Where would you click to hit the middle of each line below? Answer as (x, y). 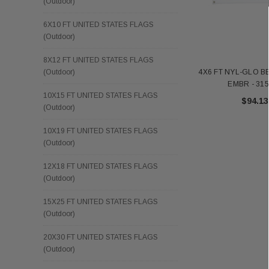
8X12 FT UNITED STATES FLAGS (98, 60)
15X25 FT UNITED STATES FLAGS (101, 201)
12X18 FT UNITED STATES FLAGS (101, 166)
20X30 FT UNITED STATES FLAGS (101, 237)
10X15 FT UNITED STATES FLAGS (101, 95)
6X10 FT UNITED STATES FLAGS (98, 24)
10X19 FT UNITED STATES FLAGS (101, 131)
